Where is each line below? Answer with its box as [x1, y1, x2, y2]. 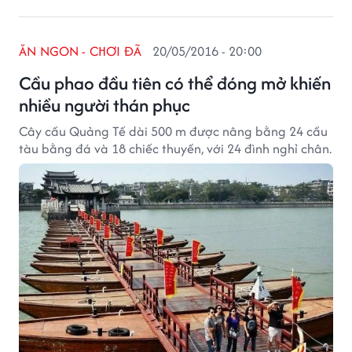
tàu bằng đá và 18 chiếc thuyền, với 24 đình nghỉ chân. [19, 139, 332, 158]
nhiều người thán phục [19, 92, 190, 118]
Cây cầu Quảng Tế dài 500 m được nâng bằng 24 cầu [19, 122, 328, 141]
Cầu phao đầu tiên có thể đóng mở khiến [19, 70, 331, 96]
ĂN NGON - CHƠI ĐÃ [19, 42, 142, 60]
